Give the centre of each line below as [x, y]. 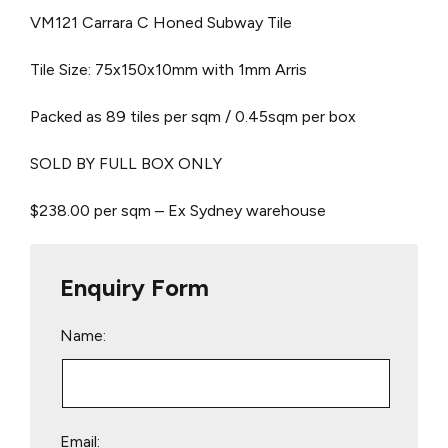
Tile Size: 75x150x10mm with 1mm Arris [168, 69]
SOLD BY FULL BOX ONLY [126, 163]
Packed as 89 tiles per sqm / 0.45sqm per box [193, 116]
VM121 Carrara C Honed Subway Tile [161, 22]
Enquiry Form [134, 287]
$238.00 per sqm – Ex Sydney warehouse [178, 210]
